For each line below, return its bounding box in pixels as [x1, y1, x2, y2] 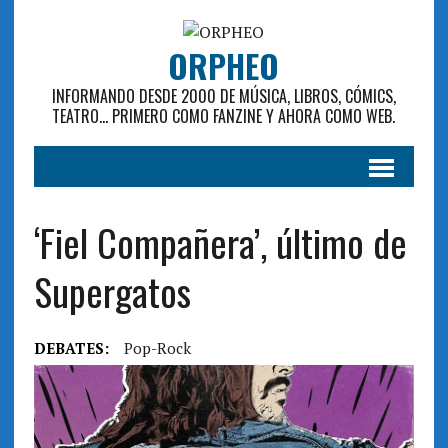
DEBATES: [33, 338, 109, 358]
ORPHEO [168, 42, 280, 89]
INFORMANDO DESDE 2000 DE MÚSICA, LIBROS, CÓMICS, [51, 84, 396, 108]
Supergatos [33, 263, 191, 319]
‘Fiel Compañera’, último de [33, 214, 407, 270]
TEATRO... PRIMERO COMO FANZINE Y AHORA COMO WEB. [52, 104, 396, 128]
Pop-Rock [123, 338, 191, 358]
